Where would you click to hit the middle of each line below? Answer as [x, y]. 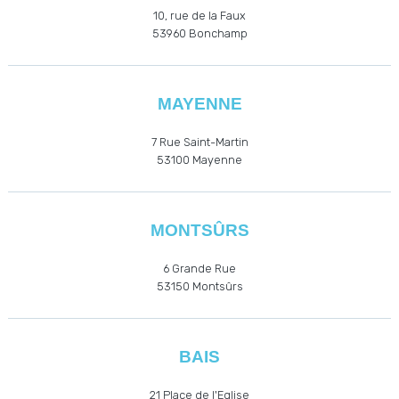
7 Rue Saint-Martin [199, 142]
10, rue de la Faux [199, 16]
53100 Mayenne [199, 160]
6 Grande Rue [199, 269]
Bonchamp [218, 34]
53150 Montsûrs [199, 287]
